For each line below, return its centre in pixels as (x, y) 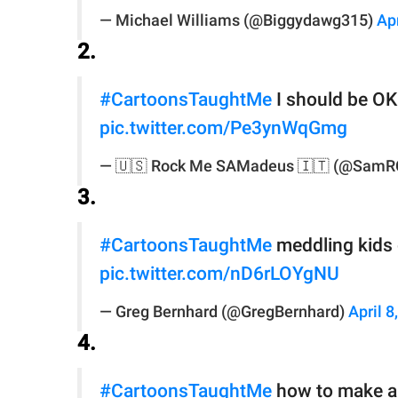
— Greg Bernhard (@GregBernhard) (224, 312)
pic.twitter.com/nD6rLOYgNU (219, 274)
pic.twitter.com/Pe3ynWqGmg (223, 128)
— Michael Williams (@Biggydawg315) (238, 21)
